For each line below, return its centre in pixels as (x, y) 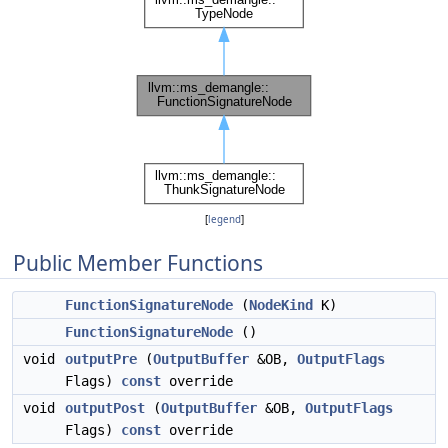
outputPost (105, 408)
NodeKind (281, 305)
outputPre (101, 359)
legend (224, 219)
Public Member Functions (138, 263)
